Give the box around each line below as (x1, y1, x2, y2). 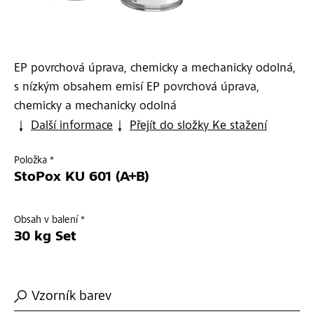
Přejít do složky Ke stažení (130, 120, 267, 133)
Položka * (14, 156, 54, 167)
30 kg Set (14, 231, 76, 245)
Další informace (31, 120, 113, 133)
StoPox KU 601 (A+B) (14, 171, 149, 186)
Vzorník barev (32, 290, 111, 305)
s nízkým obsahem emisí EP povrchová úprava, (14, 81, 259, 95)
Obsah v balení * (14, 215, 85, 226)
